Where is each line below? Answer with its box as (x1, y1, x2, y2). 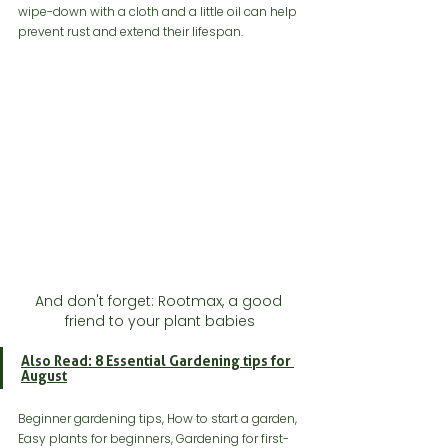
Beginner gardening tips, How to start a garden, (18, 410, 300, 428)
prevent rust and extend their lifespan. (18, 23, 243, 41)
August (21, 367, 67, 385)
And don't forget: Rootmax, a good (34, 291, 286, 312)
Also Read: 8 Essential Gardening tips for (21, 352, 294, 370)
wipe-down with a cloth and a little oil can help (18, 3, 300, 21)
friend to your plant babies (65, 311, 255, 332)
